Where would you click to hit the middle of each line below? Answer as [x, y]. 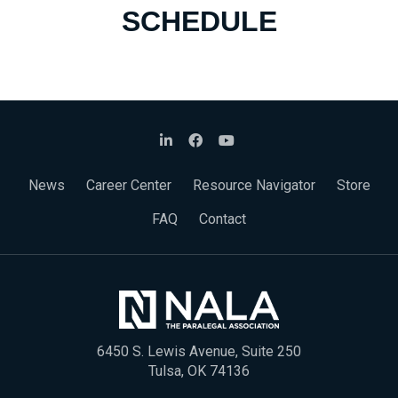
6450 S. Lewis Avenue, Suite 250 [199, 351]
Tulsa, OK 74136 [199, 370]
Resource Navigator [254, 185]
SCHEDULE [199, 21]
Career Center [128, 185]
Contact [223, 219]
